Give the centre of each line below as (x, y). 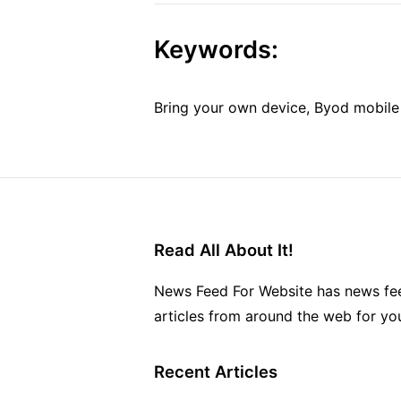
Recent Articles (216, 372)
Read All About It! (224, 250)
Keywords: (216, 50)
